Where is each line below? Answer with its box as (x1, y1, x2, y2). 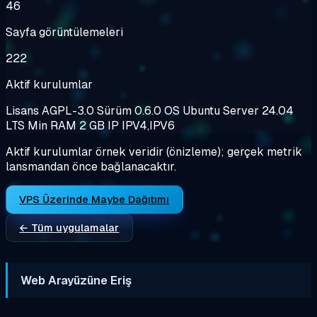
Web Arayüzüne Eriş (21, 272, 132, 288)
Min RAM (28, 117, 79, 133)
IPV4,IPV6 (122, 117, 175, 133)
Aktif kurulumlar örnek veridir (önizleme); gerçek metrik (6, 144, 302, 159)
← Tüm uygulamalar (19, 220, 120, 234)
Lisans (6, 103, 42, 118)
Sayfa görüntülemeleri (6, 24, 123, 40)
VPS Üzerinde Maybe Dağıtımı (19, 192, 170, 206)
